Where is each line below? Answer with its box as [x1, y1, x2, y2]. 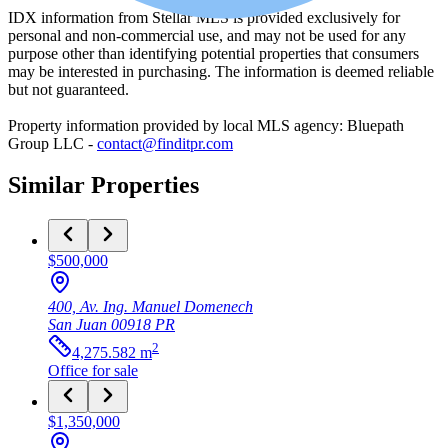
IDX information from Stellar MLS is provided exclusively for [8, 8, 400, 26]
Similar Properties [8, 172, 199, 199]
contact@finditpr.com [97, 134, 233, 152]
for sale [92, 362, 138, 380]
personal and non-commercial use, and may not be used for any [8, 26, 406, 44]
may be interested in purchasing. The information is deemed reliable [8, 62, 434, 80]
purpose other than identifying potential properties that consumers [8, 44, 419, 62]
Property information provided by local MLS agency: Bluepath [8, 116, 404, 134]
